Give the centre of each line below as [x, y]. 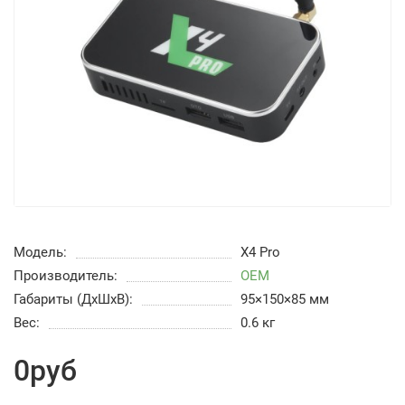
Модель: [40, 253]
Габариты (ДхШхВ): [73, 300]
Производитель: [66, 276]
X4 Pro [260, 253]
